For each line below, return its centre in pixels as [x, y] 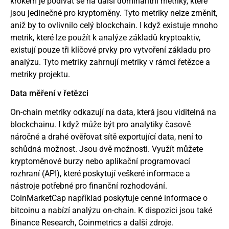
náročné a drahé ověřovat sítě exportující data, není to [106, 136]
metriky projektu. [40, 75]
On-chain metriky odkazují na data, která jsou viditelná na [113, 112]
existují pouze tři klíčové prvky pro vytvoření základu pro [110, 50]
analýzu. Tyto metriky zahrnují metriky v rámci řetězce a [110, 62]
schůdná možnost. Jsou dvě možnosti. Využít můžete [107, 149]
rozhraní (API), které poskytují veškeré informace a [100, 173]
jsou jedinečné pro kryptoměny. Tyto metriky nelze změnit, [114, 13]
